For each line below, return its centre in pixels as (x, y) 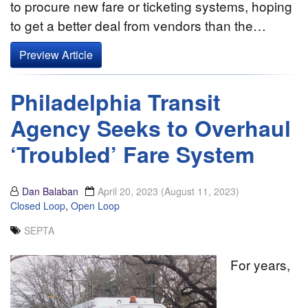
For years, (260, 265)
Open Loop (95, 206)
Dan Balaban (50, 191)
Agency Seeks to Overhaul (151, 128)
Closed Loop (38, 206)
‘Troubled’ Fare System (132, 154)
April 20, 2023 (129, 191)
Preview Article (56, 55)
